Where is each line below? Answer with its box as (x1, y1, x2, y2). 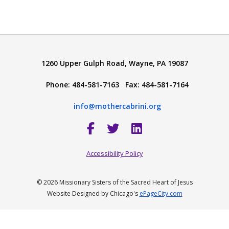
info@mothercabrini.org (73, 101, 161, 111)
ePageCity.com (139, 189, 182, 198)
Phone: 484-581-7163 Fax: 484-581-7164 (45, 80, 189, 89)
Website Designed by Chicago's (47, 189, 140, 198)
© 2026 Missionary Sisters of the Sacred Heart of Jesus (36, 178, 193, 187)
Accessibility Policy (86, 149, 143, 158)
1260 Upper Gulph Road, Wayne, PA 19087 (41, 58, 188, 68)
